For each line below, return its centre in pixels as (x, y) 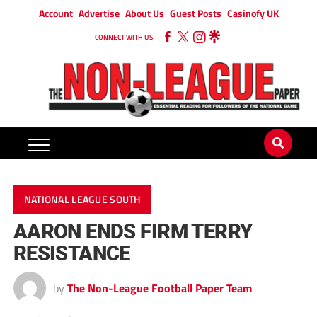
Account (56, 13)
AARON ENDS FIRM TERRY (133, 232)
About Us (144, 13)
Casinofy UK (253, 13)
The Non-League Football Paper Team (159, 288)
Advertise (99, 13)
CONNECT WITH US (124, 37)
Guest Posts (195, 13)
